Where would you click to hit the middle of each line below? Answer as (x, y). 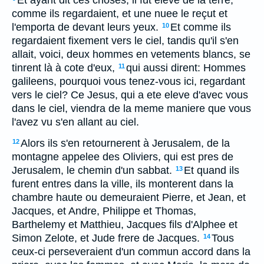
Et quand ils (212, 170)
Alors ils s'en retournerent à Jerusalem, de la (125, 143)
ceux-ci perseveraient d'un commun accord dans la (131, 252)
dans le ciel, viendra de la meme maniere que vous (131, 108)
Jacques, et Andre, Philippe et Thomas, (104, 211)
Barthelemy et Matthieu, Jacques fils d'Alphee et (125, 225)
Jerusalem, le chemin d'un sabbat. (92, 170)
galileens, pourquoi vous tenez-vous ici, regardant (128, 81)
